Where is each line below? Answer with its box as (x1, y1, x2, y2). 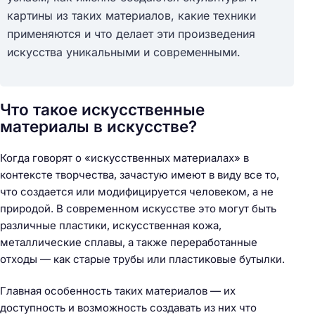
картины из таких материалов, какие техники (7, 8, 256, 23)
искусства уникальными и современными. (7, 45, 240, 60)
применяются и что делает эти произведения (7, 27, 255, 41)
